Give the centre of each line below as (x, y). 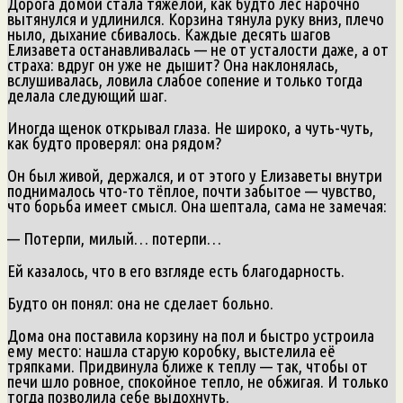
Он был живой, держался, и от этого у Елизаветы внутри (195, 175)
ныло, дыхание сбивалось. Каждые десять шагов (169, 34)
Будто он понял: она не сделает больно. (140, 303)
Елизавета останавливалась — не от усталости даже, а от (198, 49)
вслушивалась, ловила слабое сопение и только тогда (185, 80)
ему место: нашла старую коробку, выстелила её (171, 350)
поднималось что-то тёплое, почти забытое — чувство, (192, 190)
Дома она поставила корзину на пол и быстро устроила (191, 335)
